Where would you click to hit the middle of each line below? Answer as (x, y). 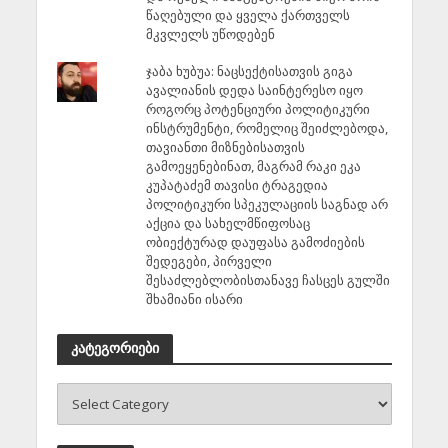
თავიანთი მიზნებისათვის (225, 147)
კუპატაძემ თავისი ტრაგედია (236, 185)
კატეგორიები (114, 348)
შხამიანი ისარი (194, 299)
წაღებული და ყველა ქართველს (247, 14)
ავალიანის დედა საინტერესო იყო (254, 90)
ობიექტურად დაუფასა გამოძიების (255, 242)
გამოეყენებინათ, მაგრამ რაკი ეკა (253, 166)
